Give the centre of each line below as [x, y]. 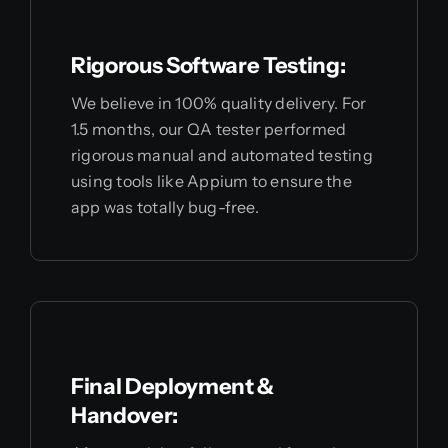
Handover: [124, 415]
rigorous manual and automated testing [221, 154]
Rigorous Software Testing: [208, 65]
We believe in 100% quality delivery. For [218, 102]
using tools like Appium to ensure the [211, 180]
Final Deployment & [172, 386]
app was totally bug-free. [164, 206]
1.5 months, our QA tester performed [208, 128]
